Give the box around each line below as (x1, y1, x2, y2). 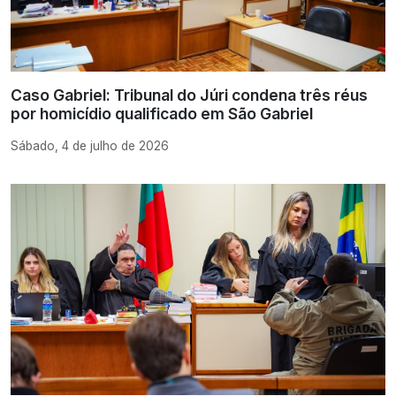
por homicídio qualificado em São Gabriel (11, 104, 313, 124)
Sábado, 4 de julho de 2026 (11, 139, 169, 154)
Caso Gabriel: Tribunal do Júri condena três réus (11, 86, 368, 105)
